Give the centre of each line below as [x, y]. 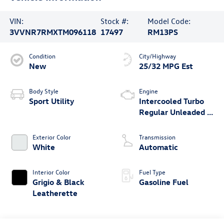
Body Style [43, 91]
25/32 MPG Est [166, 66]
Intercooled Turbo [171, 101]
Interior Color [51, 172]
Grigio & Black [58, 182]
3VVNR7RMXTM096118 [52, 32]
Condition [42, 56]
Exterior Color [51, 137]
